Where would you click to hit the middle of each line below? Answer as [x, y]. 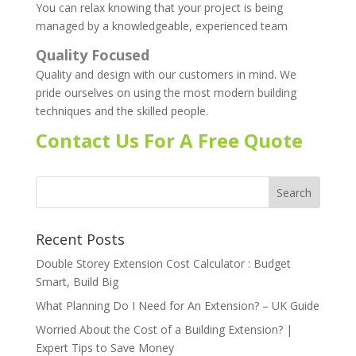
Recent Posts [80, 240]
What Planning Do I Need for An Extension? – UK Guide [177, 306]
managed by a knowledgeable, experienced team [161, 26]
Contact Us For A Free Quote [169, 141]
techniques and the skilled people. [122, 111]
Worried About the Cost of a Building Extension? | [164, 330]
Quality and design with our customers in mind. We [166, 75]
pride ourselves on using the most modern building [166, 93]
